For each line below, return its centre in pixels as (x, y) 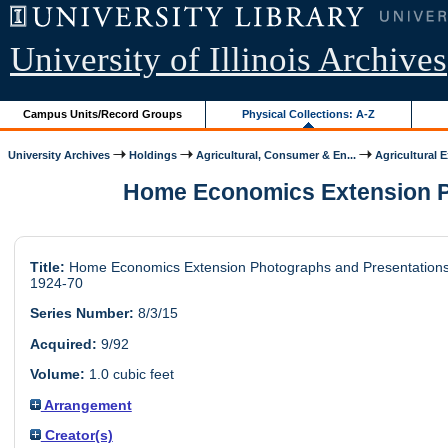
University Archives (59, 154)
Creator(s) (76, 434)
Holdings (153, 154)
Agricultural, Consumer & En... (276, 154)
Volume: (57, 374)
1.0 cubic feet (129, 374)
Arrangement (86, 404)
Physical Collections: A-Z (309, 113)
